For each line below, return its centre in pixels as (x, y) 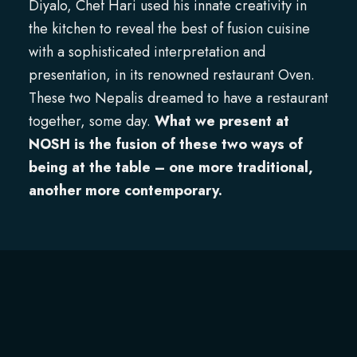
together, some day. (91, 122)
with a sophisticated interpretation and (147, 52)
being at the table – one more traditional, (171, 168)
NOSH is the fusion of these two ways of (165, 145)
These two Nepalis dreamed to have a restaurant (178, 98)
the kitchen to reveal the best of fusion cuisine (169, 29)
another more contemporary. (125, 191)
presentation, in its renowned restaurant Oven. (171, 75)
